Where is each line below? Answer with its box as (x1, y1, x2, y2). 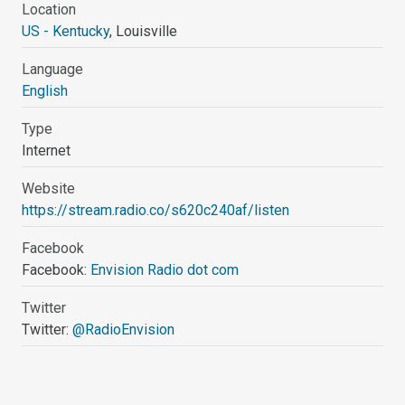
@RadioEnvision (72, 320, 175, 338)
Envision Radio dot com (90, 260, 240, 278)
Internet (22, 141, 71, 159)
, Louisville (109, 22, 178, 40)
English (22, 81, 69, 99)
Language (22, 60, 84, 78)
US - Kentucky (22, 22, 110, 40)
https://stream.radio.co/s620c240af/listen (22, 201, 290, 219)
